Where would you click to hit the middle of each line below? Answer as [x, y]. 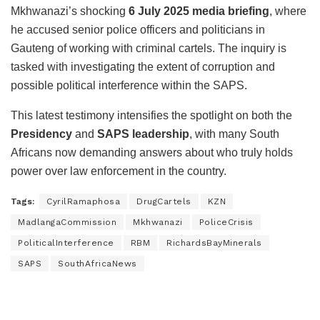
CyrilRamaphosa [83, 201]
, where [288, 11]
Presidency [41, 134]
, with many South [234, 134]
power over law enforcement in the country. [119, 171]
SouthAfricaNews [97, 263]
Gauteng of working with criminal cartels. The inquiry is [149, 48]
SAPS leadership [143, 134]
